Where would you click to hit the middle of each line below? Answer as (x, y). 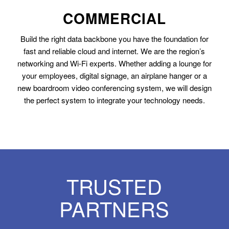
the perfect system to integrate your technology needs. (114, 100)
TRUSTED (114, 186)
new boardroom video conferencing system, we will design (114, 87)
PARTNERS (114, 208)
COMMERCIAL (114, 18)
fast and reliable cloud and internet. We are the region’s (114, 51)
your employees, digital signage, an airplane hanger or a (114, 75)
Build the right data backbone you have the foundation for (114, 38)
